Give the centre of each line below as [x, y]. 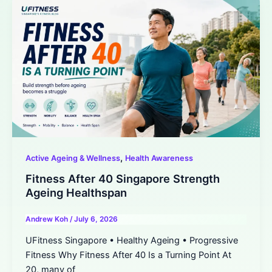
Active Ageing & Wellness [73, 158]
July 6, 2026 [96, 219]
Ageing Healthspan [76, 193]
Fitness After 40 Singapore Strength [122, 179]
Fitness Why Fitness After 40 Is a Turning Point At [128, 255]
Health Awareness [159, 158]
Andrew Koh [47, 219]
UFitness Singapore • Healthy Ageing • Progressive [131, 241]
